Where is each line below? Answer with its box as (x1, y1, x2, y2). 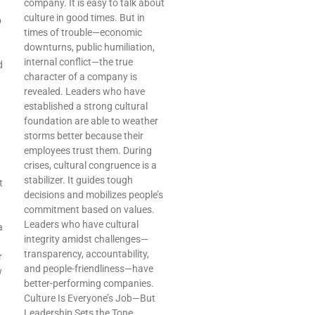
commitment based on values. (24, 204, 155, 216)
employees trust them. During (24, 145, 152, 157)
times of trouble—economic (24, 27, 142, 39)
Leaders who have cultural (24, 219, 139, 231)
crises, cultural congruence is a (24, 160, 157, 172)
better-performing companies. (24, 278, 154, 290)
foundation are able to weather (24, 115, 158, 127)
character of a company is (24, 71, 137, 83)
